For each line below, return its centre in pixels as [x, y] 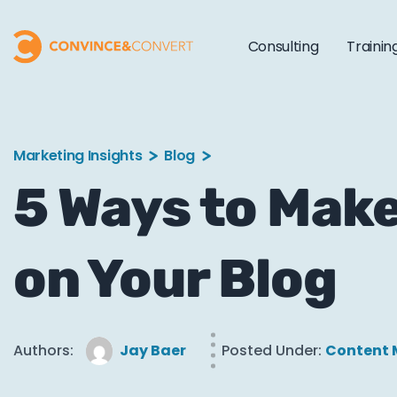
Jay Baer [153, 350]
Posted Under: [272, 350]
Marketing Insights [78, 156]
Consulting [283, 47]
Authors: [43, 350]
